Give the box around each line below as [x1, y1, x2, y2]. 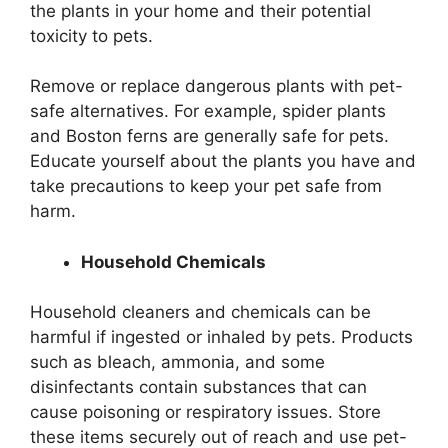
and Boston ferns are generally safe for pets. [30, 126, 389, 147]
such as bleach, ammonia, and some [30, 352, 325, 373]
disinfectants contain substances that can [30, 377, 367, 398]
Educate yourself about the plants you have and [30, 151, 416, 172]
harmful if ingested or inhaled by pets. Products [30, 327, 413, 348]
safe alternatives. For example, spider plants [30, 101, 386, 122]
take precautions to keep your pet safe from [30, 176, 382, 197]
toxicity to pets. [30, 25, 153, 46]
